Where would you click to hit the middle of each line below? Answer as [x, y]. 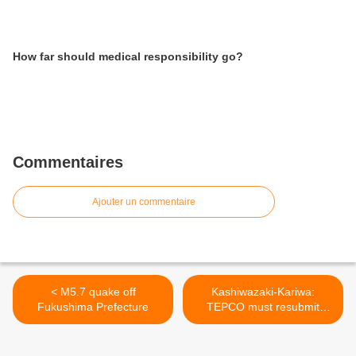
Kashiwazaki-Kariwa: [263, 292]
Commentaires [68, 163]
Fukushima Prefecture [93, 307]
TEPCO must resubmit [263, 307]
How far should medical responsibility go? [128, 57]
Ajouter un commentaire [144, 202]
